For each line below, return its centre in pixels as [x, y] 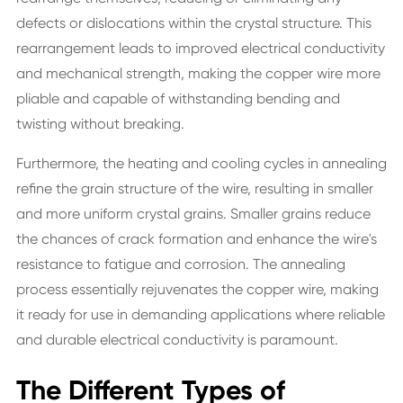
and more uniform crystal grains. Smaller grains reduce [193, 214]
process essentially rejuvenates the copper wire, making [197, 289]
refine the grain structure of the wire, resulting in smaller [194, 188]
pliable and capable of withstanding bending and [178, 99]
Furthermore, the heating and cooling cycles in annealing [201, 163]
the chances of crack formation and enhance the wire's [196, 239]
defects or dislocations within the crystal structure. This [193, 23]
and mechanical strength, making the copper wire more [198, 73]
